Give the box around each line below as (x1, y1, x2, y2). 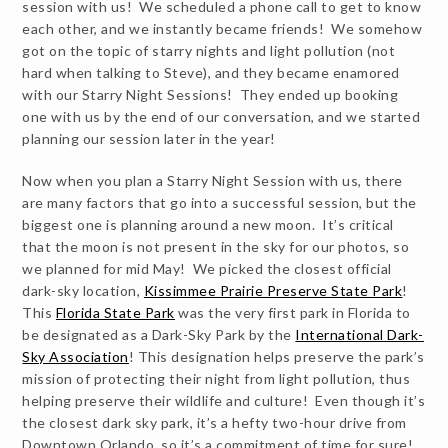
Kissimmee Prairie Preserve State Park (143, 281, 403, 299)
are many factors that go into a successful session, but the (22, 193, 417, 211)
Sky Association (22, 347, 129, 365)
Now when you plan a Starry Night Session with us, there (22, 171, 403, 189)
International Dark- (295, 325, 424, 343)
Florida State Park (55, 303, 175, 321)
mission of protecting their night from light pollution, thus (22, 369, 411, 387)
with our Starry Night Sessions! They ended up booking (22, 85, 399, 103)
